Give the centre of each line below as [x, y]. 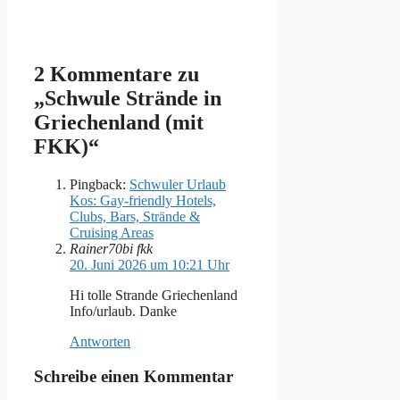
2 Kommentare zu [117, 74]
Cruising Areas [112, 232]
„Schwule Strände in [128, 98]
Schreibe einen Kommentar [133, 376]
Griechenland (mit [119, 122]
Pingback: [100, 184]
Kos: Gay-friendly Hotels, [143, 200]
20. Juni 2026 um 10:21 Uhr [150, 264]
